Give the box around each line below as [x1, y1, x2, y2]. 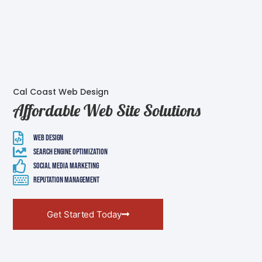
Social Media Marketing [33, 161, 99, 171]
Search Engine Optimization [33, 147, 108, 157]
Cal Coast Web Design [13, 86, 109, 98]
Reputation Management [33, 175, 100, 185]
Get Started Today [47, 208, 122, 220]
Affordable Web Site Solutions [13, 99, 201, 120]
